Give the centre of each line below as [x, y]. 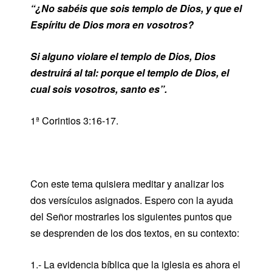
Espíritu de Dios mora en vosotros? [112, 25]
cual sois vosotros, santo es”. [99, 89]
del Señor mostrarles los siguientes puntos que [131, 216]
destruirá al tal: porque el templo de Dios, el [130, 73]
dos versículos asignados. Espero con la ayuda [132, 200]
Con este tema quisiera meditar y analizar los [127, 184]
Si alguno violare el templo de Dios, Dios [123, 56]
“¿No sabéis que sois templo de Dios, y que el [136, 8]
